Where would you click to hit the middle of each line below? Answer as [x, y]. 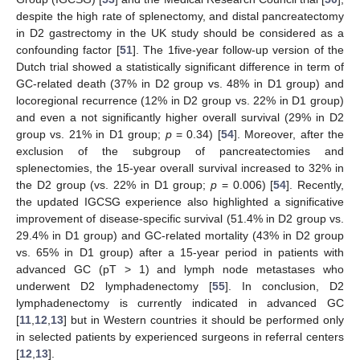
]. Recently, [315, 185]
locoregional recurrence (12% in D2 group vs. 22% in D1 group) [180, 101]
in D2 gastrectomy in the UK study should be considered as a [180, 33]
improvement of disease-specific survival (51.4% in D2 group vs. [180, 219]
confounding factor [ [68, 50]
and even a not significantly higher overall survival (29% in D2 [180, 118]
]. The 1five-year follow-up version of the [238, 50]
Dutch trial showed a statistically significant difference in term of [180, 67]
